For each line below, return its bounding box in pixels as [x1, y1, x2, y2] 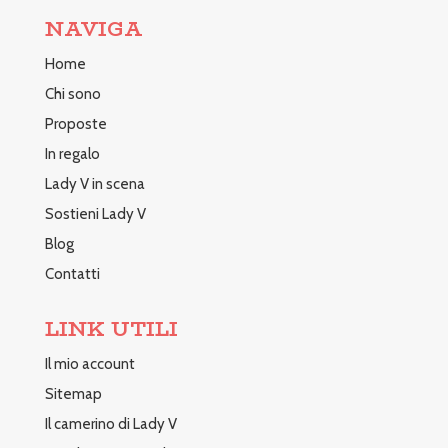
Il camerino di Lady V [44, 414, 177, 433]
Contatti [44, 264, 100, 283]
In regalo [44, 144, 100, 163]
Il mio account [44, 354, 135, 373]
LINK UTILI [44, 312, 178, 344]
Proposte [44, 114, 107, 133]
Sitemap [44, 384, 102, 403]
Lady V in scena [44, 174, 145, 193]
